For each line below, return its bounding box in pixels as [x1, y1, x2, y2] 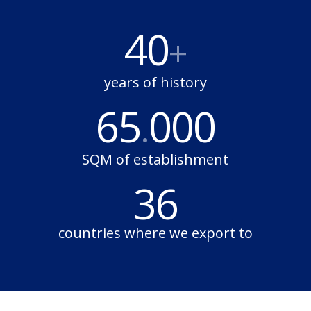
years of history [103, 73, 207, 92]
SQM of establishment [82, 150, 229, 169]
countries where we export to [58, 224, 253, 243]
